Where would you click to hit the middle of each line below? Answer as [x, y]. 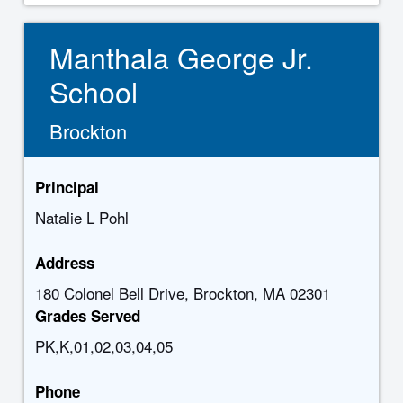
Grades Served [87, 316]
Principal [67, 187]
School [94, 91]
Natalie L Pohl [81, 217]
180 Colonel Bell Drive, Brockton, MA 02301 [182, 293]
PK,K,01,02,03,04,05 [103, 346]
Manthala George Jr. [182, 57]
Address [64, 263]
